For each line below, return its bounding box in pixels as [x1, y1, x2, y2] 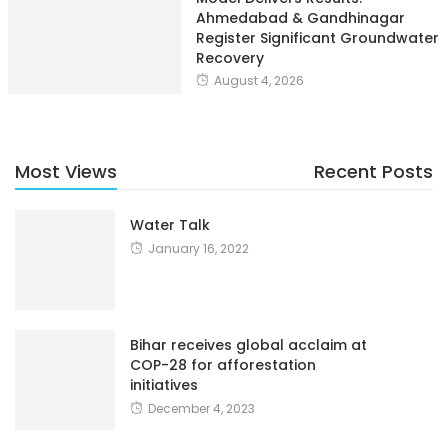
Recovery [195, 47, 264, 68]
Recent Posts [314, 158, 433, 184]
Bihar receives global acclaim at [130, 334, 367, 355]
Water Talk [130, 214, 210, 235]
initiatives [130, 374, 198, 395]
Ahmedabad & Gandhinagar [195, 7, 405, 28]
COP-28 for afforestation [130, 354, 316, 375]
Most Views [15, 158, 117, 184]
